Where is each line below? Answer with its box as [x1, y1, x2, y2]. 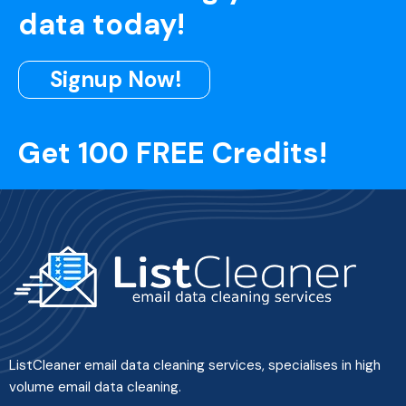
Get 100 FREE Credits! [18, 134, 327, 173]
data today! [18, 5, 185, 44]
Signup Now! [50, 65, 182, 94]
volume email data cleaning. [9, 378, 181, 397]
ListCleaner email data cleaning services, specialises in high [9, 356, 381, 375]
